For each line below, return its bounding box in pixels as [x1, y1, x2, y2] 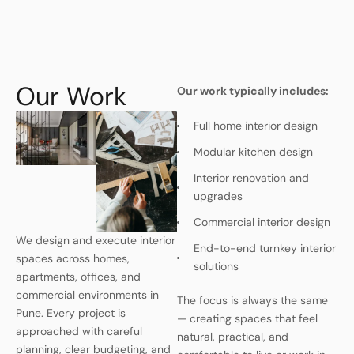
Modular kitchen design [193, 145, 313, 159]
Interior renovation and [193, 171, 309, 185]
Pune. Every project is [16, 306, 126, 320]
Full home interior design [193, 119, 318, 133]
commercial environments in [16, 288, 159, 302]
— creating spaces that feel [177, 311, 318, 326]
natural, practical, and [177, 330, 288, 344]
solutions [193, 259, 239, 273]
